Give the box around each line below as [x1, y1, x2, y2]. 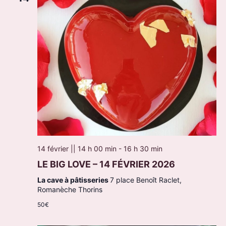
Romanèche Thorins [37, 185, 102, 194]
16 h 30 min [123, 144, 162, 153]
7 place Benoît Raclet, [109, 175, 182, 184]
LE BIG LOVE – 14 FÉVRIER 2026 [37, 158, 175, 169]
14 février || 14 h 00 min [37, 144, 117, 153]
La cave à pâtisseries [37, 175, 110, 184]
